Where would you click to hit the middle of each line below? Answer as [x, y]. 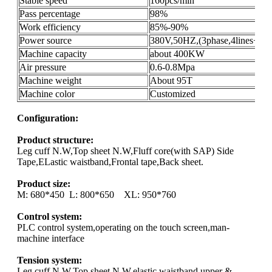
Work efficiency [50, 27]
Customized [173, 94]
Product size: [44, 184]
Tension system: [49, 260]
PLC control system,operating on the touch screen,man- [123, 228]
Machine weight [52, 81]
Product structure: [55, 140]
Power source [46, 41]
